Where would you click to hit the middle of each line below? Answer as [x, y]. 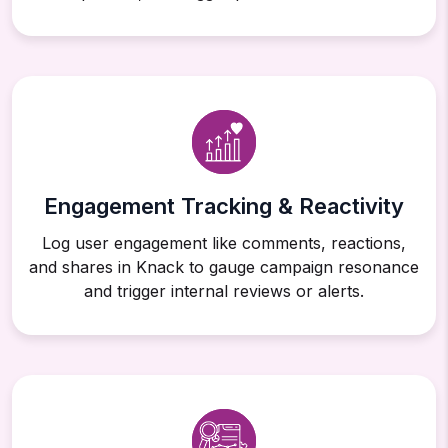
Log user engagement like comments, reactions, [224, 243]
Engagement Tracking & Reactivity [224, 206]
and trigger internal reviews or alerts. [224, 291]
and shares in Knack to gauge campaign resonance [224, 267]
